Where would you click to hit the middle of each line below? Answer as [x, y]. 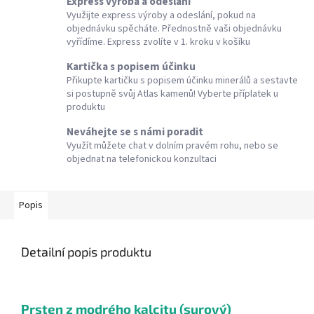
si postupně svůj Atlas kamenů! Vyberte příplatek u [172, 94]
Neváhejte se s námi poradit [135, 132]
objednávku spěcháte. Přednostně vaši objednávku [174, 29]
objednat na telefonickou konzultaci [142, 159]
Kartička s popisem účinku [131, 67]
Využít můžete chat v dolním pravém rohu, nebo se [172, 146]
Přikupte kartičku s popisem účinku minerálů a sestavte [182, 81]
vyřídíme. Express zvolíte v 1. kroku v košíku [158, 42]
